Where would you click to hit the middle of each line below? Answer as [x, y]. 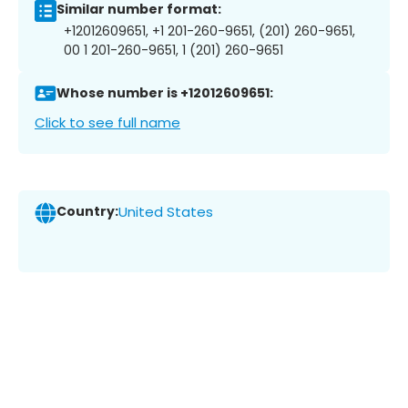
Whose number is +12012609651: [165, 93]
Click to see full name [107, 122]
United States [166, 212]
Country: [87, 212]
